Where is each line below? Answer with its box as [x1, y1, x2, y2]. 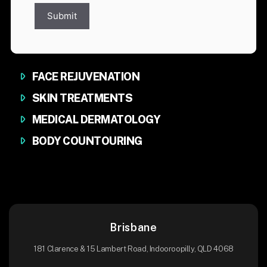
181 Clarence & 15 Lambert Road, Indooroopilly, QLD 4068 [33, 244, 234, 253]
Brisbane [110, 221, 157, 234]
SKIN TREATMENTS [32, 92, 133, 104]
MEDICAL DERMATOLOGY [32, 113, 161, 126]
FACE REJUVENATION [32, 70, 140, 83]
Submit [46, 10, 77, 21]
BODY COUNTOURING [32, 135, 142, 147]
